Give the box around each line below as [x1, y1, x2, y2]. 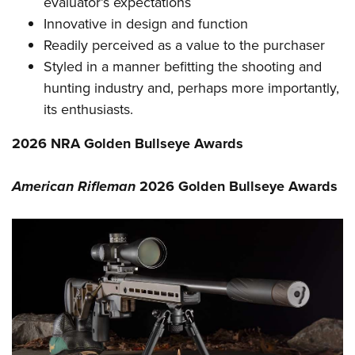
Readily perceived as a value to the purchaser [44, 35, 325, 56]
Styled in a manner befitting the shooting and [44, 56, 322, 78]
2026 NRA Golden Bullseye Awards [12, 133, 243, 155]
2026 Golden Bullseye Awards [136, 176, 338, 197]
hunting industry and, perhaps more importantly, [44, 78, 339, 99]
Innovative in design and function [44, 13, 248, 35]
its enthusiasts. [44, 99, 133, 120]
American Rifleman [12, 176, 136, 197]
